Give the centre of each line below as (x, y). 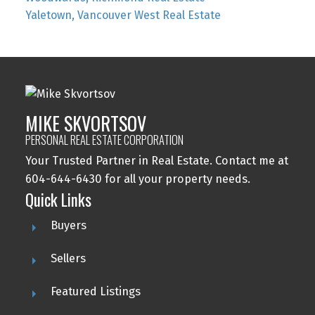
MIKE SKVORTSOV (85, 124)
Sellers (68, 259)
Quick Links (58, 200)
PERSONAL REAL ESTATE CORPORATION (104, 140)
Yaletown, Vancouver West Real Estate (123, 15)
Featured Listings (95, 292)
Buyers (68, 226)
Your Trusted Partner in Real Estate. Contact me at (156, 161)
